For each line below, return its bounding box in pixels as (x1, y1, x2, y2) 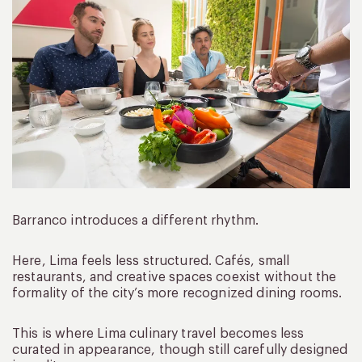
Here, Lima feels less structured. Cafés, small (12, 254, 290, 267)
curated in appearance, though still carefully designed (12, 343, 348, 356)
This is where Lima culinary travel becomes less (12, 326, 305, 340)
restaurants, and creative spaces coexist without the (12, 270, 337, 284)
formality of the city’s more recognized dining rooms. (12, 286, 343, 300)
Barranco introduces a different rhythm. (12, 213, 259, 227)
